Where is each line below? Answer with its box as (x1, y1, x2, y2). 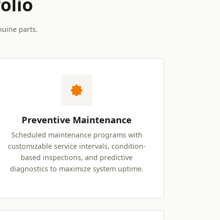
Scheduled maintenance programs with (11, 130, 142, 140)
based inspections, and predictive (21, 153, 133, 163)
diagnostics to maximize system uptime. (10, 164, 143, 174)
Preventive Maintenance (22, 113, 132, 126)
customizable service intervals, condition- (7, 141, 146, 151)
